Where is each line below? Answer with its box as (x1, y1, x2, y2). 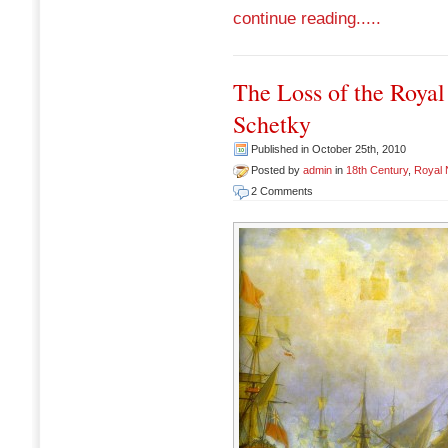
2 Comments (251, 184, 313, 197)
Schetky (233, 107, 311, 140)
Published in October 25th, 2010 (251, 142, 406, 155)
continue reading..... (233, 8, 381, 28)
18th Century (346, 163, 408, 176)
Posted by (251, 163, 303, 176)
